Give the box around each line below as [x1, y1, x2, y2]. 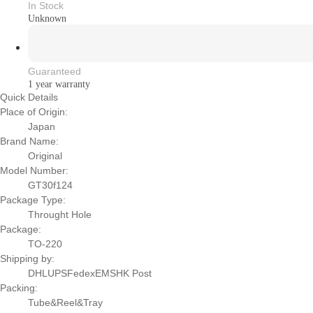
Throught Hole [28, 209, 92, 221]
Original [28, 150, 62, 162]
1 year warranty [28, 79, 90, 90]
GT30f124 [28, 180, 73, 191]
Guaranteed [28, 66, 81, 78]
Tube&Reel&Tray [28, 297, 103, 309]
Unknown [28, 13, 66, 24]
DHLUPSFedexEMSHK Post [28, 268, 152, 279]
